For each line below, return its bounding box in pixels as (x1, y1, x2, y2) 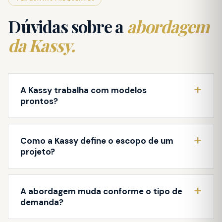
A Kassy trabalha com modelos (20, 84, 147, 96)
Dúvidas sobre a (8, 14, 127, 38)
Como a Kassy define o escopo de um (20, 135, 173, 146)
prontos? (20, 95, 58, 107)
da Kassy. (8, 33, 75, 56)
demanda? (20, 196, 63, 208)
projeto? (20, 146, 55, 157)
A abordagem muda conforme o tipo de (20, 185, 182, 197)
